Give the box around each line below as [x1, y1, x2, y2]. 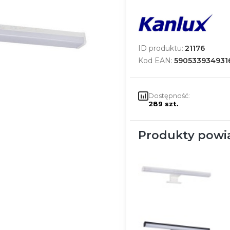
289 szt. [148, 99, 179, 108]
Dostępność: [148, 91, 190, 100]
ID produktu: [138, 44, 183, 53]
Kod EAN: [138, 56, 172, 65]
